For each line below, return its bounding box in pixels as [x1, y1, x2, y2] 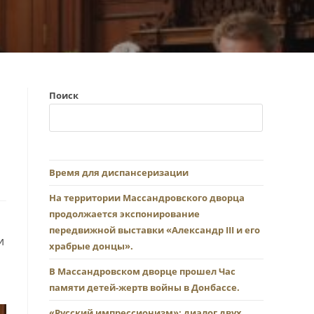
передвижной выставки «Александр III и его [49, 224, 260, 236]
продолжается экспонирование [49, 207, 200, 220]
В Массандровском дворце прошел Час [49, 265, 235, 278]
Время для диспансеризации [49, 166, 189, 179]
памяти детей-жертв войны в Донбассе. [49, 281, 240, 294]
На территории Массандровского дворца [49, 191, 245, 204]
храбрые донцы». [49, 240, 133, 252]
